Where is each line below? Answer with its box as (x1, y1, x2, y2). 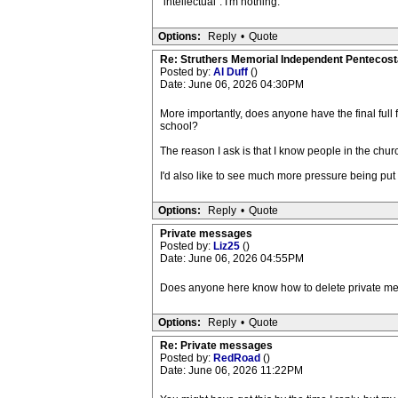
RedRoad (212, 352, 263, 364)
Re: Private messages (159, 339, 273, 352)
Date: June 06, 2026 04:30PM (159, 78, 304, 91)
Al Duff (212, 66, 251, 78)
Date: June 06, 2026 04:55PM (159, 252, 304, 265)
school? (159, 120, 198, 132)
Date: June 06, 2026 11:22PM (159, 364, 303, 377)
